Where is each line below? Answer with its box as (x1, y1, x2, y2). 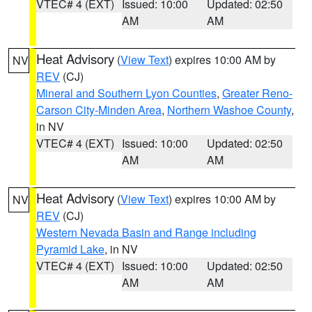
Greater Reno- (222, 85, 292, 101)
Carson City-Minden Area (36, 102, 162, 118)
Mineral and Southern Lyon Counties (36, 85, 217, 101)
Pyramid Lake (36, 241, 104, 257)
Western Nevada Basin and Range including (36, 224, 256, 240)
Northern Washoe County (167, 102, 291, 118)
